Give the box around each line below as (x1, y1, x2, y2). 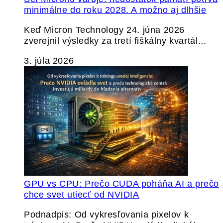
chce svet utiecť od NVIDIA (24, 190, 139, 200)
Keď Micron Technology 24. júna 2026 (24, 25, 185, 35)
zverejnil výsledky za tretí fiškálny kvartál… (24, 36, 208, 46)
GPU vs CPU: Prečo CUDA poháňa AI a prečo (24, 179, 220, 189)
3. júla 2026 (24, 56, 74, 66)
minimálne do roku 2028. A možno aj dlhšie (24, 5, 207, 15)
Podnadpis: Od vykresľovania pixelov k (24, 210, 189, 220)
